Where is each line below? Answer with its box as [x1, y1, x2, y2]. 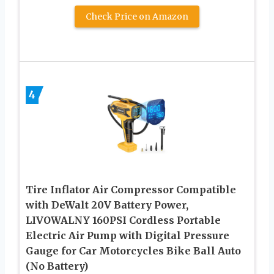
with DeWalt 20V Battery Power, [26, 199, 188, 212]
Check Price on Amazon [86, 11, 188, 23]
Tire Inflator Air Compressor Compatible [26, 183, 236, 196]
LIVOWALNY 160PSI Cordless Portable [26, 214, 221, 227]
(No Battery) [26, 260, 88, 273]
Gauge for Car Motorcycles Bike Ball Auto [26, 245, 241, 257]
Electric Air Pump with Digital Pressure [26, 229, 229, 242]
